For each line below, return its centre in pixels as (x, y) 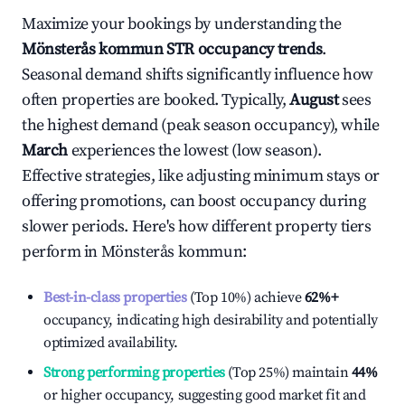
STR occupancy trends (243, 49)
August (314, 100)
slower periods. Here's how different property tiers (197, 226)
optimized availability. (111, 343)
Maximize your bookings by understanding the (182, 24)
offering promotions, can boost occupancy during (194, 201)
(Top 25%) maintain (287, 372)
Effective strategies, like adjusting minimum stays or (201, 176)
